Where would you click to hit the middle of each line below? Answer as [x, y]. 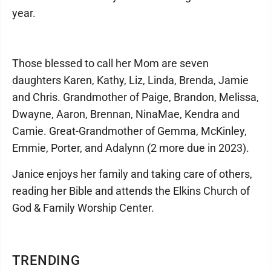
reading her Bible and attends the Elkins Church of [131, 191]
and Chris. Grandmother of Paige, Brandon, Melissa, [135, 97]
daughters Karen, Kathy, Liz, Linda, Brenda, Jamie [130, 80]
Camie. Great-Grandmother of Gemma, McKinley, [129, 131]
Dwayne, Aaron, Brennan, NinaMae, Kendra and [126, 114]
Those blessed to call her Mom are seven [110, 63]
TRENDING [47, 260]
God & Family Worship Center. [83, 207]
